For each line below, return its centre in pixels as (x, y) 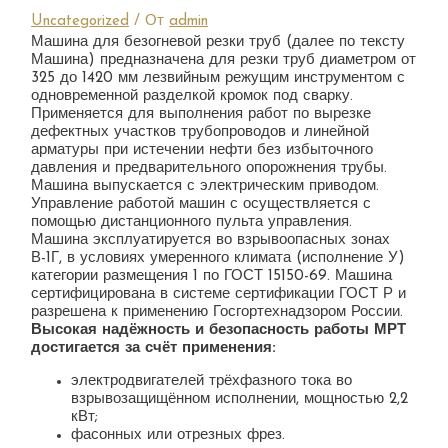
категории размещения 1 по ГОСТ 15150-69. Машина (212, 276)
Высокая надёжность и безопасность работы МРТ (219, 330)
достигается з (82, 348)
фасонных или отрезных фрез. (178, 435)
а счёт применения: (204, 348)
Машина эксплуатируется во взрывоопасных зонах (211, 240)
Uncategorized (80, 21)
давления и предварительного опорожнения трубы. (209, 168)
